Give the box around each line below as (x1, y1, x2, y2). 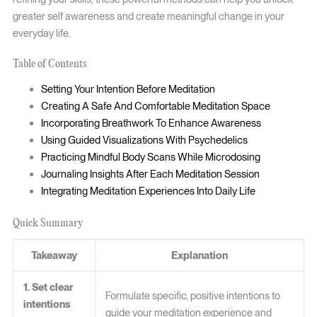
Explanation (171, 248, 228, 262)
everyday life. (12, 27, 70, 40)
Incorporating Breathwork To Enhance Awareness (40, 116, 261, 129)
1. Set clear (23, 280, 74, 294)
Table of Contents (12, 58, 86, 71)
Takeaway (30, 248, 77, 262)
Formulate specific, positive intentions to (105, 289, 281, 302)
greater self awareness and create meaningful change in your (12, 10, 284, 23)
